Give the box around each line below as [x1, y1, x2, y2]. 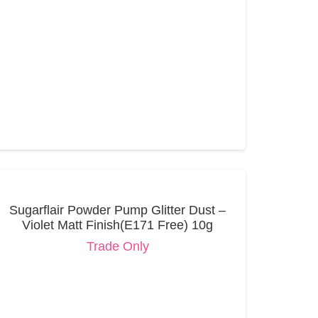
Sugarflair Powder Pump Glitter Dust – [9, 202, 226, 217]
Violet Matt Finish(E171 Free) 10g [22, 217, 214, 232]
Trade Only [86, 239, 149, 254]
